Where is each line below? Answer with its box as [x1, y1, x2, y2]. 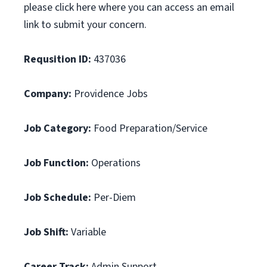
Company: [24, 86, 72, 101]
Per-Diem [91, 190, 136, 205]
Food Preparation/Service [91, 121, 207, 136]
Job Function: [24, 156, 89, 170]
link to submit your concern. [24, 17, 147, 32]
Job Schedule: [24, 190, 91, 205]
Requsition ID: [24, 52, 91, 67]
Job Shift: [24, 225, 69, 240]
